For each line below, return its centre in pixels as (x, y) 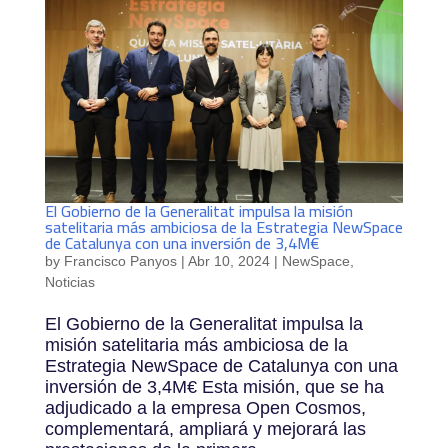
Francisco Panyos (120, 261)
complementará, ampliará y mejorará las (205, 429)
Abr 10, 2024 (228, 261)
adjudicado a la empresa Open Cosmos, (205, 408)
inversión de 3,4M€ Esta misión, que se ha (214, 387)
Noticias (69, 282)
